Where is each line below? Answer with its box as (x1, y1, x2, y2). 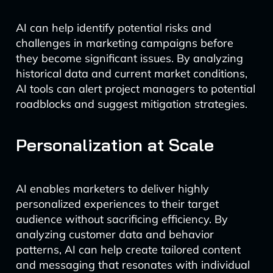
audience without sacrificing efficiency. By (15, 212, 228, 226)
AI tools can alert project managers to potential (15, 82, 255, 96)
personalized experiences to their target (15, 197, 219, 211)
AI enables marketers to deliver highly (15, 182, 209, 196)
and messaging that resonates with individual (15, 258, 250, 272)
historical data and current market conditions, (15, 66, 247, 80)
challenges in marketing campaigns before (15, 36, 233, 50)
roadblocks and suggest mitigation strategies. (15, 97, 247, 111)
